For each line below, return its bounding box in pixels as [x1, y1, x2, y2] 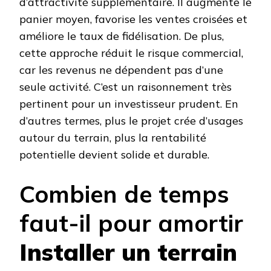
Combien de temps [19, 179, 229, 209]
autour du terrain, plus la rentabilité [19, 131, 206, 145]
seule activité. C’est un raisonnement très [19, 80, 232, 94]
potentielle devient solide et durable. [19, 148, 209, 162]
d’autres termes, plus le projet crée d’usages [19, 114, 243, 128]
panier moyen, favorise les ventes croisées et [19, 12, 247, 27]
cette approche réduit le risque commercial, [19, 46, 243, 60]
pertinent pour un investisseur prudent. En [19, 97, 238, 111]
